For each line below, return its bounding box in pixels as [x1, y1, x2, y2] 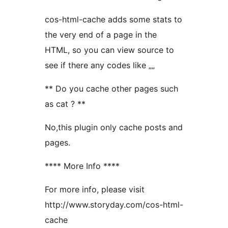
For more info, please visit [45, 184, 145, 194]
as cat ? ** [45, 98, 85, 109]
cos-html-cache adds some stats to [45, 14, 182, 24]
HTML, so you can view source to [45, 44, 174, 55]
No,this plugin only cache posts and [45, 122, 183, 132]
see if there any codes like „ [45, 60, 152, 70]
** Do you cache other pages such [45, 83, 178, 94]
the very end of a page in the [45, 29, 157, 40]
